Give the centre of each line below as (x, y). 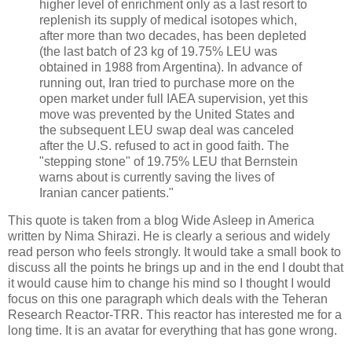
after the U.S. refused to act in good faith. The (164, 145)
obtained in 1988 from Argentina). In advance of (170, 67)
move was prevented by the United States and (167, 114)
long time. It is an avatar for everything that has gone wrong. (172, 331)
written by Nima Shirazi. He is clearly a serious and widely (169, 236)
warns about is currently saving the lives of (157, 177)
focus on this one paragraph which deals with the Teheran (168, 299)
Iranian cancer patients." (106, 192)
